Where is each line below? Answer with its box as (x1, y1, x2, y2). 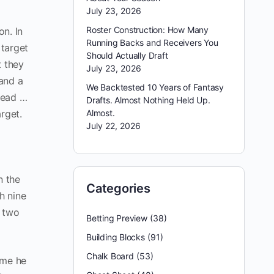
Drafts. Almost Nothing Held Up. (86, 95, 210, 105)
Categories (86, 181, 150, 196)
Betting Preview (86, 213, 147, 223)
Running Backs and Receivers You (86, 37, 218, 48)
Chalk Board (86, 251, 134, 261)
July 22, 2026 (86, 120, 141, 131)
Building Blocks (86, 232, 145, 242)
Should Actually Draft (86, 50, 168, 61)
